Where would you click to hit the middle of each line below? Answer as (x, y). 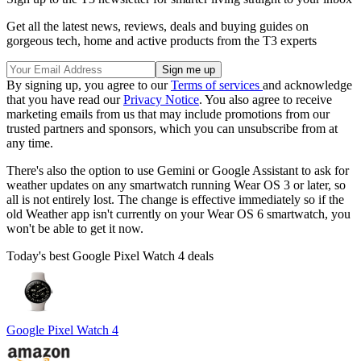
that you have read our (65, 100)
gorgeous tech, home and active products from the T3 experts (162, 41)
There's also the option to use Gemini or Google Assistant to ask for (178, 171)
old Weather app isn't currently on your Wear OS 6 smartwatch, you (178, 214)
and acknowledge (307, 85)
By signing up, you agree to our (89, 85)
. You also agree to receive (266, 100)
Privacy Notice (161, 100)
